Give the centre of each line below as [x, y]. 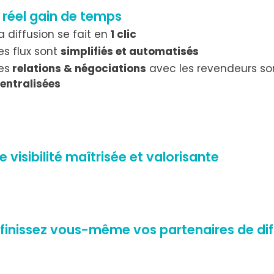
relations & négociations [78, 69]
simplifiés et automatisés [130, 51]
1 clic [124, 34]
